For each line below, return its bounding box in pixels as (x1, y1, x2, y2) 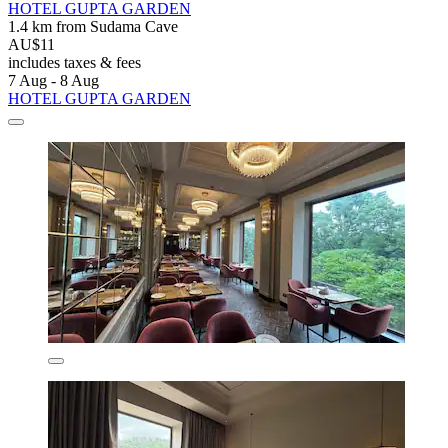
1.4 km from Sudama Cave (8, 17, 178, 35)
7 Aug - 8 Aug (8, 71, 99, 89)
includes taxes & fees (8, 53, 141, 71)
